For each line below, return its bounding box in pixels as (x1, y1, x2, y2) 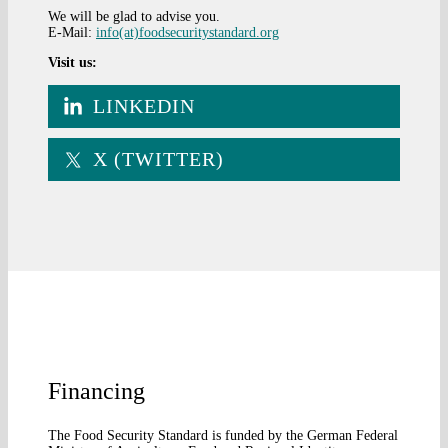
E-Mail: (48, 25, 96, 41)
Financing (48, 378, 145, 405)
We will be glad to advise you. (48, 9, 220, 25)
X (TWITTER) (93, 148, 224, 171)
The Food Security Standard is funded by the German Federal (48, 428, 398, 444)
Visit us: (48, 55, 97, 71)
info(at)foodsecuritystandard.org (96, 25, 279, 41)
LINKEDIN (93, 95, 195, 118)
